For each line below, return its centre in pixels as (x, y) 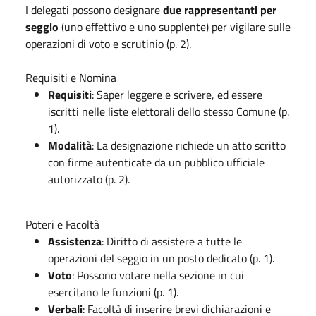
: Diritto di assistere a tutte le (172, 241)
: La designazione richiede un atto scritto (189, 145)
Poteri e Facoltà (62, 224)
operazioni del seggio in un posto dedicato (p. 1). (161, 258)
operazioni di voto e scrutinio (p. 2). (108, 43)
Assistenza (75, 241)
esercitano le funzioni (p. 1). (113, 292)
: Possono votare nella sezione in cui (158, 275)
